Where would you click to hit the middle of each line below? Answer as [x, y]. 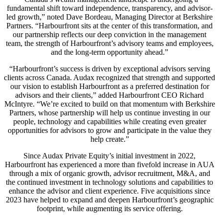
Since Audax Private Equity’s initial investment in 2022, [109, 156]
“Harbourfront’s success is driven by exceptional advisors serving [109, 69]
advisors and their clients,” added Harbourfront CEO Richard [109, 95]
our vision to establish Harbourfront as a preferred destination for [109, 87]
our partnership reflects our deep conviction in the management [109, 35]
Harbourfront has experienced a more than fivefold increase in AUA [109, 165]
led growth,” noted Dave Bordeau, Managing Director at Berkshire [109, 17]
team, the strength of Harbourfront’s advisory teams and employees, [109, 44]
